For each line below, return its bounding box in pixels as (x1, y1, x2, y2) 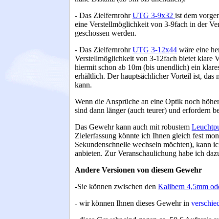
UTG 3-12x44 (132, 45, 177, 54)
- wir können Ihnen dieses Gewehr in (75, 199, 189, 207)
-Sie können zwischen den (75, 182, 158, 191)
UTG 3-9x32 (132, 11, 175, 20)
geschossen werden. (75, 29, 136, 37)
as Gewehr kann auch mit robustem (81, 123, 192, 131)
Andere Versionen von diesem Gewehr (75, 166, 202, 174)
